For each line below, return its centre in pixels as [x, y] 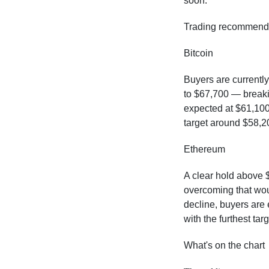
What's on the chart [224, 245]
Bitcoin [198, 53]
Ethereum [204, 149]
